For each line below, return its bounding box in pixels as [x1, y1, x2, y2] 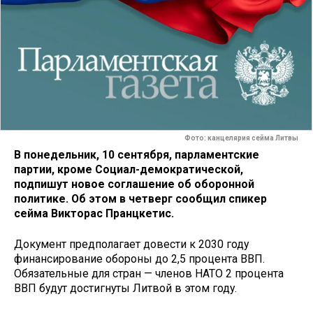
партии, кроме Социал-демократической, [14, 162, 243, 176]
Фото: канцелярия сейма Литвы [184, 134, 298, 143]
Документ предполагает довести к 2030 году [14, 238, 249, 252]
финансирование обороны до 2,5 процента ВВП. [14, 252, 265, 266]
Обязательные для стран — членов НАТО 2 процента [14, 267, 284, 281]
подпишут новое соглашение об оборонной [14, 177, 254, 191]
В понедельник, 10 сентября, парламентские [14, 147, 259, 161]
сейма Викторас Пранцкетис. [14, 206, 174, 220]
